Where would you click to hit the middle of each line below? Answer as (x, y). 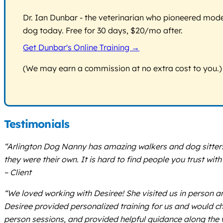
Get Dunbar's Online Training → (81, 47)
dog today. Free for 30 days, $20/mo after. (103, 30)
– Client (18, 172)
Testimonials (37, 124)
